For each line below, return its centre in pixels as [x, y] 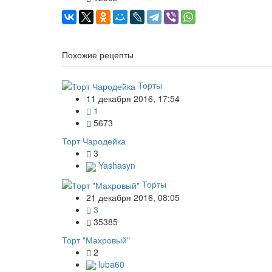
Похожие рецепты [98, 54]
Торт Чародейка [94, 141]
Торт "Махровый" [96, 240]
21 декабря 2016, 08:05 [133, 197]
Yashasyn [116, 165]
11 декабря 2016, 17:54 [133, 99]
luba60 [110, 264]
